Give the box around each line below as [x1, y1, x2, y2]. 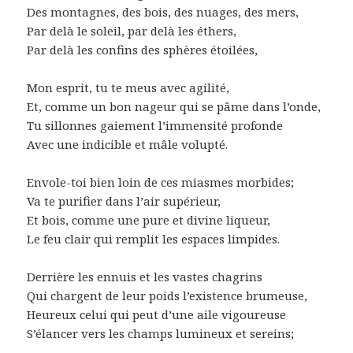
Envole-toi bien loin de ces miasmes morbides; [27, 173, 295, 190]
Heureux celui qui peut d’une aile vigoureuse [27, 306, 287, 322]
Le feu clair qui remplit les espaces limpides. [27, 230, 281, 247]
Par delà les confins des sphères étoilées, [27, 41, 258, 58]
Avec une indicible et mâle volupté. [27, 136, 229, 152]
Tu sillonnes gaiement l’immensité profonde [27, 117, 284, 133]
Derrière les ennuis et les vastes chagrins [27, 268, 263, 284]
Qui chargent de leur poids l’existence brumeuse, [27, 287, 308, 303]
